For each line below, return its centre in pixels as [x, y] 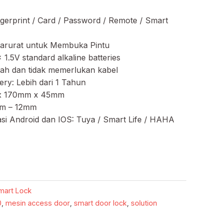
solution [144, 203]
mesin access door [38, 203]
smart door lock [100, 203]
